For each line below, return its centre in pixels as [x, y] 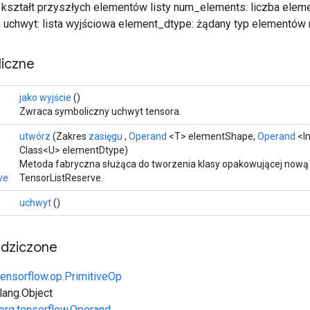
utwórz [35, 136]
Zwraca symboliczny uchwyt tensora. [100, 111]
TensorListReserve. [61, 177]
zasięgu [106, 136]
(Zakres [70, 136]
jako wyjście [45, 97]
